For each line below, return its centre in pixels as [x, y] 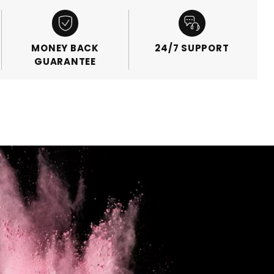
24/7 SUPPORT [192, 48]
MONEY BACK [65, 48]
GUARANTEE [65, 61]
